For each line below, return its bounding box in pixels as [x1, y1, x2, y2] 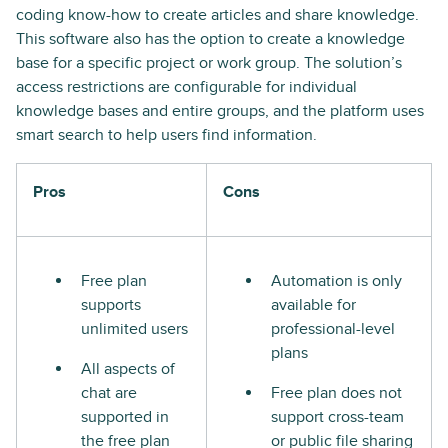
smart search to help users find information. [16, 125, 317, 146]
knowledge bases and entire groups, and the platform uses [16, 101, 424, 122]
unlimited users [81, 319, 188, 340]
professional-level [271, 319, 395, 340]
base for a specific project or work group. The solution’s [16, 53, 402, 74]
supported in [81, 407, 169, 428]
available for [271, 295, 356, 316]
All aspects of [81, 359, 175, 380]
